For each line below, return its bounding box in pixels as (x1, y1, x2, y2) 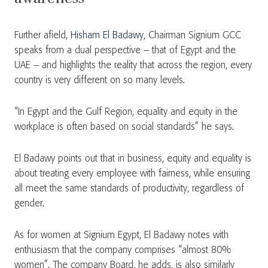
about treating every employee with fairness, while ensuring (14, 169, 250, 179)
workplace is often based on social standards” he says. (14, 122, 234, 132)
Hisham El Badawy (71, 31, 144, 41)
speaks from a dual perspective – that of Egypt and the (14, 45, 236, 56)
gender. (14, 199, 44, 209)
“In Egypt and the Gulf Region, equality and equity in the (14, 107, 237, 117)
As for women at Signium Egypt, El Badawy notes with (14, 230, 229, 240)
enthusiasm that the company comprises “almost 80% (14, 245, 231, 255)
